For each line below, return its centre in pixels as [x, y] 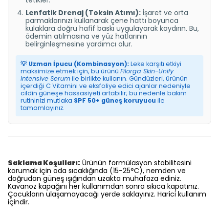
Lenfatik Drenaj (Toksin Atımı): [83, 13]
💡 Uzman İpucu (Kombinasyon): [75, 64]
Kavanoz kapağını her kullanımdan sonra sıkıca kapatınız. [103, 186]
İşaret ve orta [164, 13]
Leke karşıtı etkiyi [155, 64]
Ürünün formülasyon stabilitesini [136, 163]
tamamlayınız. [43, 108]
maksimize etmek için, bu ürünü [70, 71]
